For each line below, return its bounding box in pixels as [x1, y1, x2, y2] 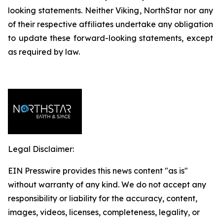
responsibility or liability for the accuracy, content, [8, 193, 197, 203]
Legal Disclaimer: [8, 144, 74, 154]
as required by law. [8, 47, 80, 57]
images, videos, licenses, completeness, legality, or [8, 207, 200, 217]
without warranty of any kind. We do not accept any [8, 180, 206, 189]
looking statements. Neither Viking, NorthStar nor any [8, 5, 213, 15]
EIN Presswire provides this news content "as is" [8, 166, 188, 176]
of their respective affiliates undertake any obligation [8, 19, 213, 29]
